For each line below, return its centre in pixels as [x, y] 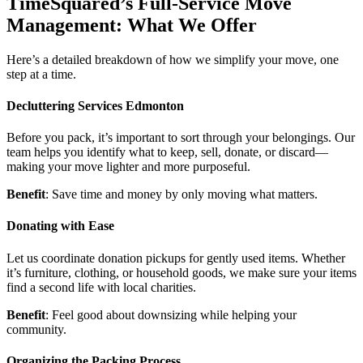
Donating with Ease [60, 226]
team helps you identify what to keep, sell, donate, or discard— [167, 152]
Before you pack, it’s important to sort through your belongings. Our [181, 138]
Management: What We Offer [132, 25]
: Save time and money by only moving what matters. [181, 194]
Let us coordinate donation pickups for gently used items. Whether [176, 258]
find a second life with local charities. [101, 287]
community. [36, 329]
